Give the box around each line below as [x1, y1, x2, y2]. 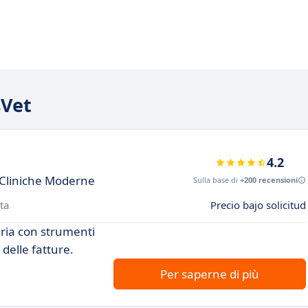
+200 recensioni [240, 175, 298, 185]
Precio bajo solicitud [210, 198, 306, 212]
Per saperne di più [160, 266, 259, 282]
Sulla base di [193, 175, 240, 185]
